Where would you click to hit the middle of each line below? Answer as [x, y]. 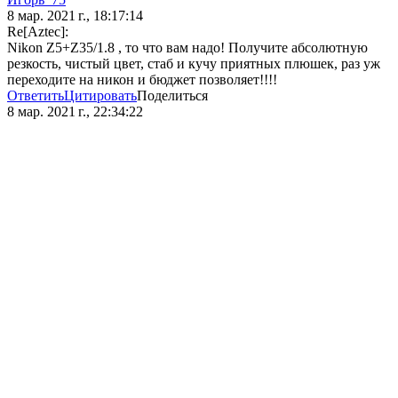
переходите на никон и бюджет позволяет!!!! [142, 80]
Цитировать [100, 96]
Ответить [36, 96]
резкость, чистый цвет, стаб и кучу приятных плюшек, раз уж [194, 64]
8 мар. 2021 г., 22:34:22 [75, 112]
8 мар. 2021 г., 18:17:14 [75, 16]
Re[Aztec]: [38, 32]
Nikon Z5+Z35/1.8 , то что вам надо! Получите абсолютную [187, 48]
